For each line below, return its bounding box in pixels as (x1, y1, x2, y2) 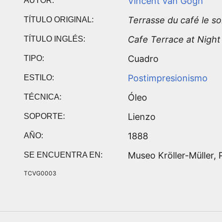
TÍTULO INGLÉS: (24, 34, 85, 43)
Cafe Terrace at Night (128, 34, 221, 45)
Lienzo (128, 111, 156, 122)
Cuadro (128, 53, 159, 64)
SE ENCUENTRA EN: (24, 150, 103, 159)
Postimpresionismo (128, 72, 208, 83)
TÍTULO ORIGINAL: (24, 15, 94, 24)
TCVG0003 (24, 169, 56, 177)
